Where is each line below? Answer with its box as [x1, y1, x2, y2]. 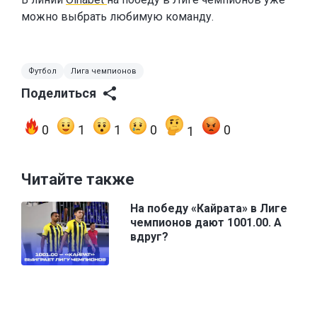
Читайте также [21, 171, 134, 189]
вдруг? [130, 230, 168, 244]
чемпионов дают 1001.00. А [130, 216, 282, 230]
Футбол [28, 67, 57, 76]
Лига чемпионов [71, 67, 137, 76]
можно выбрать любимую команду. [21, 10, 214, 24]
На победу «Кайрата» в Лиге [130, 202, 287, 216]
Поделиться [21, 86, 96, 101]
